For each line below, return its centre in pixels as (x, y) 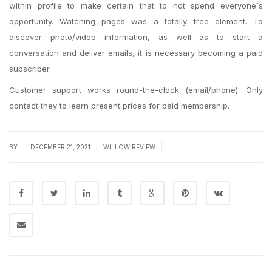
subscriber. (30, 69)
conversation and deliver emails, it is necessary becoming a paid (136, 53)
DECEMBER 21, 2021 (61, 147)
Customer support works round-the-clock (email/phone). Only (136, 90)
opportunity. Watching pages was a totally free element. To (136, 21)
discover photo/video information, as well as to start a (136, 37)
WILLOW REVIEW (129, 147)
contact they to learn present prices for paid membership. (119, 106)
